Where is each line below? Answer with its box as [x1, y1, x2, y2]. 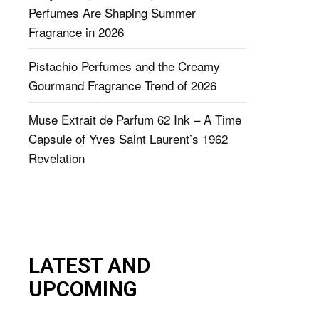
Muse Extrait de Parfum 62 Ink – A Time [28, 110, 241, 128]
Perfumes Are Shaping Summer [28, 3, 196, 21]
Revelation [28, 148, 85, 167]
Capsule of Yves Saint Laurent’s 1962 [28, 129, 228, 147]
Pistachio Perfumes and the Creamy [28, 56, 220, 75]
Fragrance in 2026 [28, 22, 124, 41]
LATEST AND [28, 252, 150, 278]
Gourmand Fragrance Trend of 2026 [28, 75, 216, 94]
